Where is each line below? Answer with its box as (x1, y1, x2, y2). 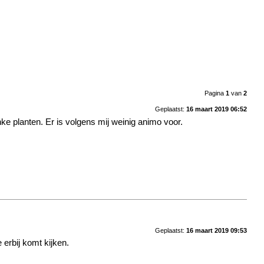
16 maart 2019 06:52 (186, 105, 247, 113)
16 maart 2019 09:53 (186, 226, 247, 234)
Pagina (204, 89, 226, 97)
